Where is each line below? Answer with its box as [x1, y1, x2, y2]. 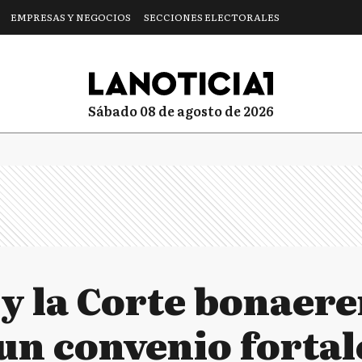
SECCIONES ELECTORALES [144, 10, 280, 24]
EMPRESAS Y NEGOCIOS [11, 10, 131, 24]
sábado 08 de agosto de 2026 [96, 100, 274, 120]
